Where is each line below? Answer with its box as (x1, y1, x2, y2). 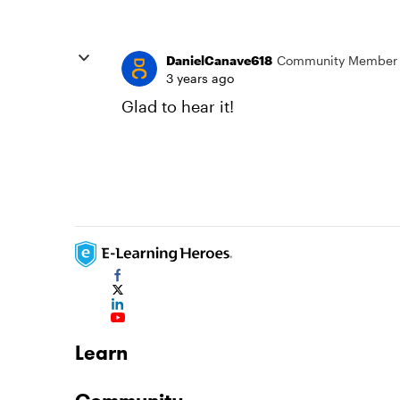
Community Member (277, 52, 397, 68)
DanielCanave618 (166, 52, 272, 68)
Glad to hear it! (121, 96, 234, 117)
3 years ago (166, 71, 234, 87)
